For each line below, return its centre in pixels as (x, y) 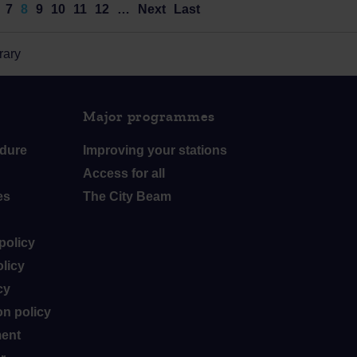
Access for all (124, 173)
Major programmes (149, 117)
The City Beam (127, 196)
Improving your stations (155, 150)
